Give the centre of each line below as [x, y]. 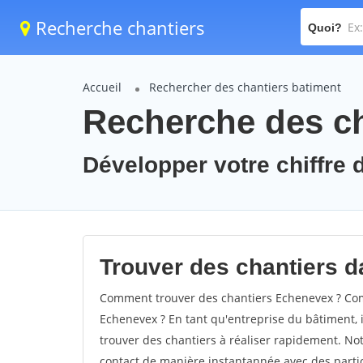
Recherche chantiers [118, 28]
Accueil [102, 87]
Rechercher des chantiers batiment [245, 87]
